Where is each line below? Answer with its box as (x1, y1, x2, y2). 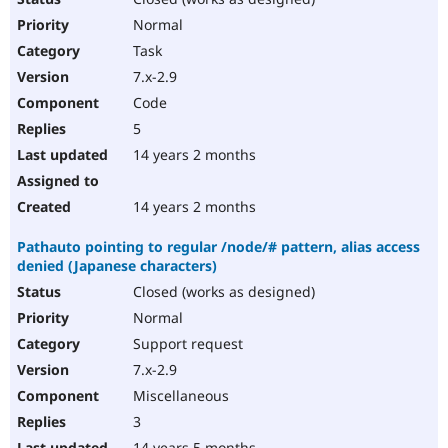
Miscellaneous (129, 386, 229, 406)
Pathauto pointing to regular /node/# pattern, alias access (17, 237, 420, 257)
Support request (129, 334, 243, 354)
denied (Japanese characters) (17, 256, 217, 276)
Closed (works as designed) (129, 282, 315, 302)
